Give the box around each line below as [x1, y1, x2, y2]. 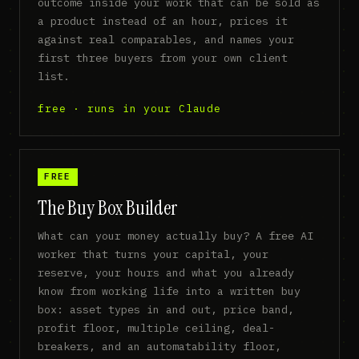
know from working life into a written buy [38, 283, 301, 298]
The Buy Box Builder [38, 196, 178, 221]
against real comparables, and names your [38, 32, 295, 47]
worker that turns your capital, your [38, 246, 269, 261]
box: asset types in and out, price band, [38, 301, 295, 317]
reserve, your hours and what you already [38, 264, 295, 280]
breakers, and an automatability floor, [38, 338, 282, 353]
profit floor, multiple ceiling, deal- [38, 320, 276, 335]
